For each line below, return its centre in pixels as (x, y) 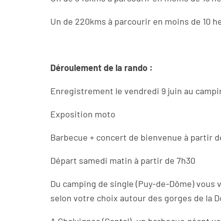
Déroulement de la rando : (102, 68)
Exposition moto (83, 114)
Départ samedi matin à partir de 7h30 (123, 160)
